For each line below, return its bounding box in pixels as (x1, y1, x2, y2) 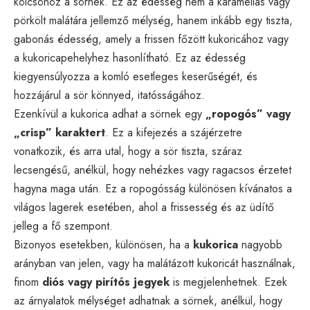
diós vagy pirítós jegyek (42, 273, 170, 290)
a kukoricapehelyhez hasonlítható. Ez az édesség (14, 49, 246, 66)
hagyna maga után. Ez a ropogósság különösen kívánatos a (14, 180, 292, 197)
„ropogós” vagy (206, 105, 291, 122)
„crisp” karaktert (14, 124, 105, 140)
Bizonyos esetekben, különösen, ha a (14, 236, 193, 253)
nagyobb (238, 236, 282, 253)
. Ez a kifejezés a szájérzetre (105, 124, 242, 140)
